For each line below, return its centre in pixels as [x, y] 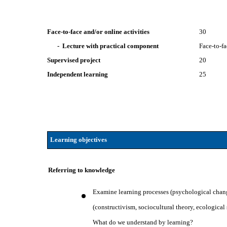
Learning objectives [78, 140]
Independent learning [78, 74]
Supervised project [74, 60]
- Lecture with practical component [108, 46]
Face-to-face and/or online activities [99, 32]
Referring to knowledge [82, 170]
